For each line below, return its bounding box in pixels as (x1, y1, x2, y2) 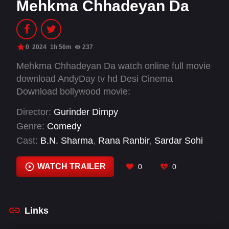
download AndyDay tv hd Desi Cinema (16, 74, 173, 84)
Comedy (47, 121, 81, 132)
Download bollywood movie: (16, 86, 130, 97)
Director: (16, 106, 51, 117)
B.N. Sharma (40, 135, 93, 146)
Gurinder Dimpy (54, 106, 118, 117)
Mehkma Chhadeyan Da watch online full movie (16, 61, 211, 71)
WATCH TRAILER (37, 162, 106, 171)
